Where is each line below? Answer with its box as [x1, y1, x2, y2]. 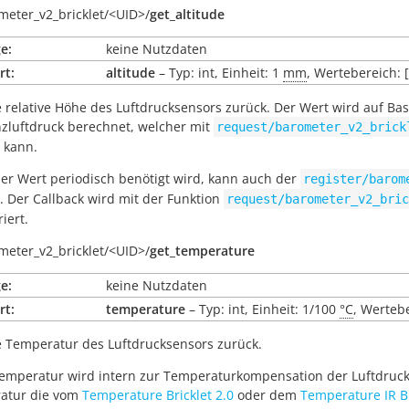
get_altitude [150, 5, 225, 23]
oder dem [234, 386, 300, 404]
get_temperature [150, 242, 255, 259]
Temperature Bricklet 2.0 [82, 386, 234, 404]
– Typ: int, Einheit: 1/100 [185, 300, 340, 318]
